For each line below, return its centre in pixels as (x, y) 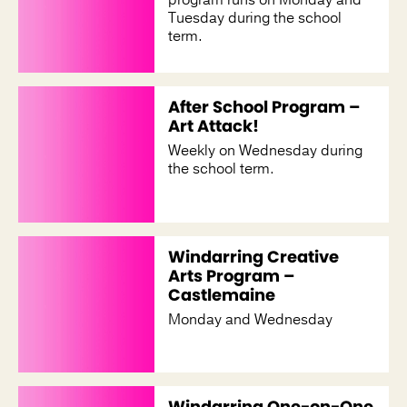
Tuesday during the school (255, 18)
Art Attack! (213, 125)
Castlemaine (222, 294)
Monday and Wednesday (250, 319)
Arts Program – (232, 275)
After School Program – (264, 106)
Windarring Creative (253, 256)
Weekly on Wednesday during (265, 150)
